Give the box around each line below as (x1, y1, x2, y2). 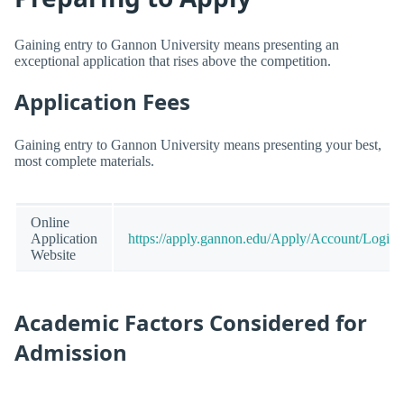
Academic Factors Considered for (14, 308, 367, 338)
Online (31, 214, 69, 230)
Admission (14, 337, 127, 368)
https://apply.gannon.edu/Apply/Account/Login (128, 230, 397, 246)
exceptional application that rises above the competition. (14, 53, 331, 69)
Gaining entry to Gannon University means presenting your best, (14, 136, 381, 152)
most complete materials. (14, 152, 154, 169)
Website (31, 246, 76, 262)
